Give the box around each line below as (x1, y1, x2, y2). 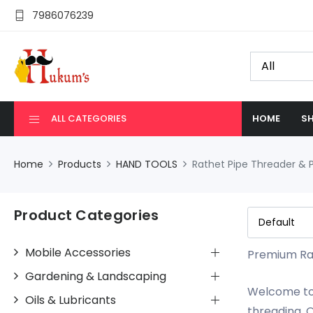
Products (58, 156, 101, 171)
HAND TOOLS (116, 156, 177, 171)
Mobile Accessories (25, 244, 131, 261)
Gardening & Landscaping (25, 268, 166, 284)
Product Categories (14, 205, 159, 225)
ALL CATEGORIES (51, 111, 126, 125)
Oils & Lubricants (25, 291, 116, 308)
